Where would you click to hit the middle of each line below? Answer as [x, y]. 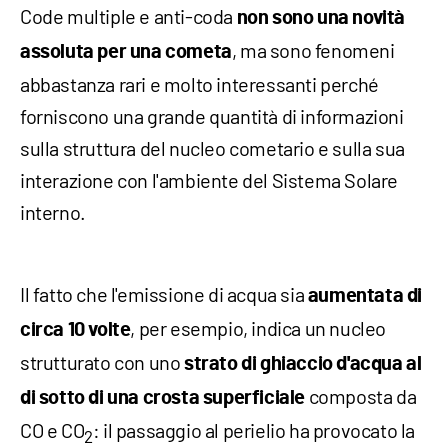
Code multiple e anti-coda [128, 15]
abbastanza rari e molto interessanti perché [199, 83]
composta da [361, 395]
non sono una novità [321, 17]
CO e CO [52, 429]
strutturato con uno [102, 361]
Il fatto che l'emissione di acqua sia [164, 293]
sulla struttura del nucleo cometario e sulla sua [212, 147]
